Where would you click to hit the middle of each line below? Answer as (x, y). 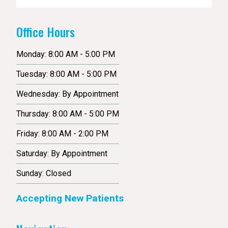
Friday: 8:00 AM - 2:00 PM (62, 133)
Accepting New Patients (70, 198)
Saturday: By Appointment (62, 153)
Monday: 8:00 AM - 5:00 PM (66, 54)
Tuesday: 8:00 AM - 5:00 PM (66, 74)
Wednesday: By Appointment (67, 94)
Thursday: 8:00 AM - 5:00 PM (68, 113)
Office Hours (46, 32)
